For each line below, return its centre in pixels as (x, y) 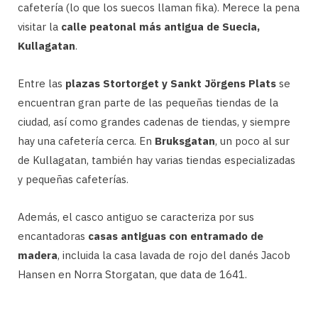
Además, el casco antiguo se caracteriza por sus (136, 216)
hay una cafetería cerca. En (86, 141)
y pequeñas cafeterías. (73, 179)
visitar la (39, 26)
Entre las (42, 83)
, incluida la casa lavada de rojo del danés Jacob (174, 255)
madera (38, 255)
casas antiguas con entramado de (176, 236)
